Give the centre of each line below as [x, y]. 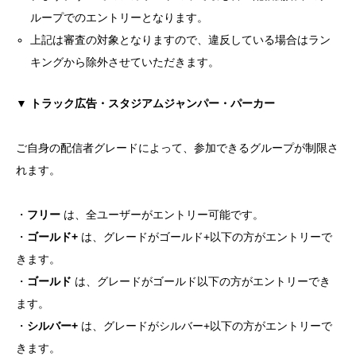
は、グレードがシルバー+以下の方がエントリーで [205, 325]
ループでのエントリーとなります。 [120, 17]
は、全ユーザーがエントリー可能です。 [162, 214]
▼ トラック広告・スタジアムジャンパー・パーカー [145, 103]
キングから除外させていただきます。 [125, 62]
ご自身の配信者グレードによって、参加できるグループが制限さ [177, 147]
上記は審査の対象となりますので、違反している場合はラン [181, 39]
